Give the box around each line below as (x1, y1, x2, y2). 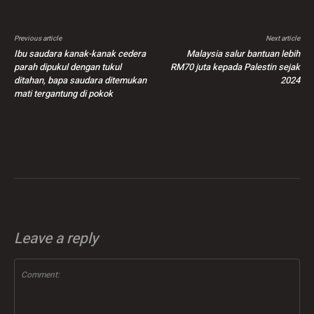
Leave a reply (14, 228, 98, 250)
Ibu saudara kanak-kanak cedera (14, 47, 146, 61)
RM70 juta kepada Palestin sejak (170, 60, 300, 74)
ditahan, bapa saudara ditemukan (14, 74, 146, 88)
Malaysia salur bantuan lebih (186, 47, 300, 61)
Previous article (14, 34, 62, 44)
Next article (265, 34, 300, 44)
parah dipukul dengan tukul (14, 60, 121, 74)
